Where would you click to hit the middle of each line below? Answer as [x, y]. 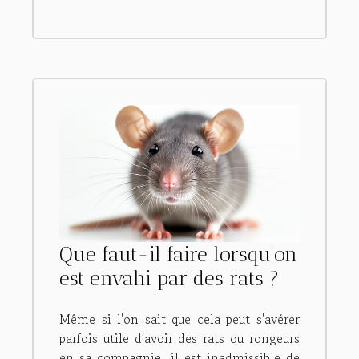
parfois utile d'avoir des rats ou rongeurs [179, 339]
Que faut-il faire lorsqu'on [178, 254]
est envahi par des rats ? [169, 278]
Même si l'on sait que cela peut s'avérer [179, 319]
